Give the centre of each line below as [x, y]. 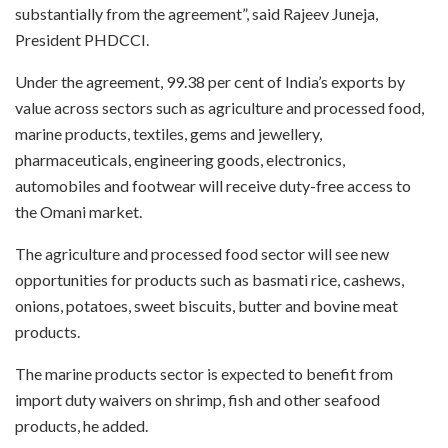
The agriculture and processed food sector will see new [202, 253]
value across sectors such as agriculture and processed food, [219, 107]
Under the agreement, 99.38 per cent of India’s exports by [210, 81]
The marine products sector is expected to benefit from [204, 373]
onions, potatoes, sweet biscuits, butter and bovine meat [206, 305]
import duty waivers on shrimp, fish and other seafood [197, 399]
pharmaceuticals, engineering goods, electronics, [180, 159]
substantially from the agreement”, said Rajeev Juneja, [196, 13]
